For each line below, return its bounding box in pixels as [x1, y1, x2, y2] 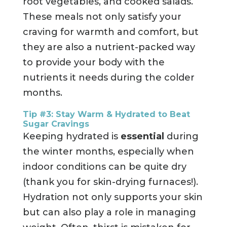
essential [120, 131, 167, 142]
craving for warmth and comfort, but [22, 26, 199, 38]
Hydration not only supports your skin [22, 192, 203, 203]
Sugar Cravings [22, 119, 89, 129]
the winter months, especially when [22, 146, 194, 158]
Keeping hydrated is [22, 131, 121, 142]
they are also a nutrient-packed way [22, 42, 195, 53]
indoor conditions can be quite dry [22, 161, 186, 173]
